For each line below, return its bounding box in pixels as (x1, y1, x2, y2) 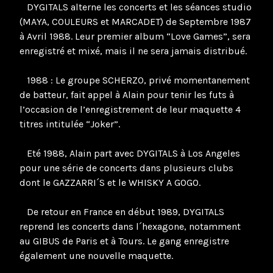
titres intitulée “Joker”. (19, 118, 120, 130)
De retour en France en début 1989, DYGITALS (19, 206, 224, 218)
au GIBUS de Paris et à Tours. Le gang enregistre (19, 235, 229, 247)
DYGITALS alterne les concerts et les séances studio (19, 1, 252, 13)
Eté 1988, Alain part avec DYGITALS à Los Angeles (19, 147, 240, 160)
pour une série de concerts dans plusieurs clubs (19, 162, 233, 174)
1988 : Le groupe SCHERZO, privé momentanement (19, 74, 250, 87)
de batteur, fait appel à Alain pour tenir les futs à (19, 89, 234, 101)
